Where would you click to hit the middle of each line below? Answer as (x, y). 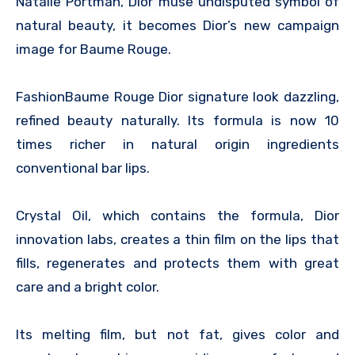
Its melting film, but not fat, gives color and (177, 335)
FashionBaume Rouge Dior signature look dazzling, (177, 97)
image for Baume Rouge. (94, 50)
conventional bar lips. (83, 168)
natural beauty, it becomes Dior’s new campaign (177, 26)
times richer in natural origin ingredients (177, 145)
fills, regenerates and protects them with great (177, 263)
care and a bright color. (88, 287)
